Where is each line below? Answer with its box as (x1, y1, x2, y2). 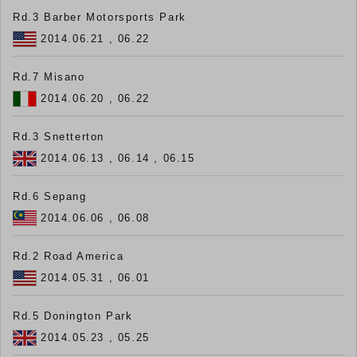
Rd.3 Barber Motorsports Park (13, 11, 186, 24)
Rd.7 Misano (13, 71, 85, 84)
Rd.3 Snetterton (13, 131, 104, 143)
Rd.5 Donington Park (13, 310, 133, 323)
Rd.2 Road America (13, 250, 124, 263)
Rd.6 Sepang (13, 190, 87, 203)
